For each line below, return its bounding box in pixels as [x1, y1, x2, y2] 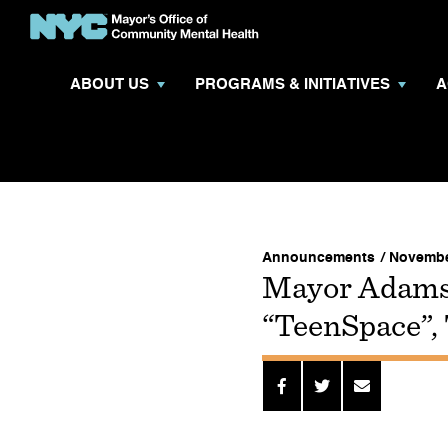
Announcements [262, 250, 375, 265]
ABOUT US [70, 76, 149, 92]
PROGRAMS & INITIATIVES [195, 76, 390, 92]
